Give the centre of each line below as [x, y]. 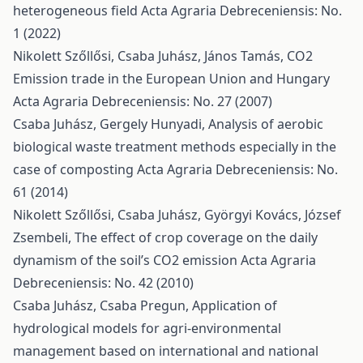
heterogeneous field [77, 11]
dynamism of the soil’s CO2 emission [127, 260]
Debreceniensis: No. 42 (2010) [103, 283]
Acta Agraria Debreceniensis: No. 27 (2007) [143, 101]
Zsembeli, [44, 237]
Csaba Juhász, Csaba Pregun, [102, 305]
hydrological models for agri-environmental [147, 328]
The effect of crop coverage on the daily [196, 237]
